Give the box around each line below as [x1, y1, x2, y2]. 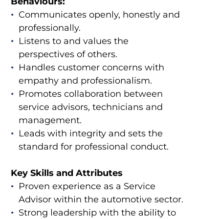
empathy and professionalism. [18, 75, 152, 87]
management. [18, 115, 82, 126]
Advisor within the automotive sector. [18, 194, 183, 205]
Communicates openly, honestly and [18, 9, 180, 21]
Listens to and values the [18, 36, 129, 47]
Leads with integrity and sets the [18, 128, 163, 139]
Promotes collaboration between [18, 88, 163, 100]
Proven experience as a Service [18, 181, 155, 192]
